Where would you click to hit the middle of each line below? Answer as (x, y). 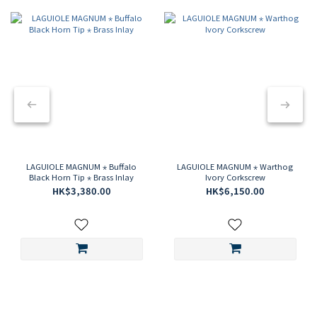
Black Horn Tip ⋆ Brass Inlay (82, 177)
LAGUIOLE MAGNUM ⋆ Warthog (235, 167)
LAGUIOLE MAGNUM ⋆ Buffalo (82, 167)
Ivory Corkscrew (235, 177)
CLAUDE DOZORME (158, 297)
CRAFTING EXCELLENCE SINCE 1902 (158, 306)
